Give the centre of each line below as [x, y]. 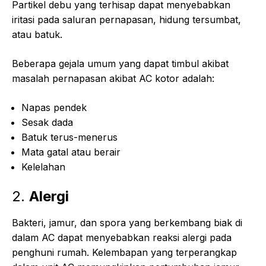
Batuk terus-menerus [69, 137]
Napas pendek [54, 108]
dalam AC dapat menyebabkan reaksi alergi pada [122, 238]
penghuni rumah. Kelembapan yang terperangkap [124, 253]
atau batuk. [37, 35]
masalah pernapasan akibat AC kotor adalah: [113, 79]
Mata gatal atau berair [71, 152]
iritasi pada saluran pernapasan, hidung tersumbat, [126, 20]
